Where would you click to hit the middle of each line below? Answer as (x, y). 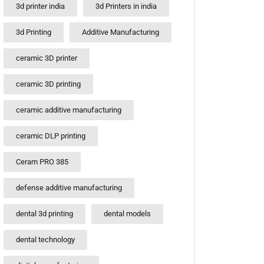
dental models (127, 213)
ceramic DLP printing (51, 136)
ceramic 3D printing (48, 84)
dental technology (45, 239)
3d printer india (40, 6)
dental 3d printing (44, 213)
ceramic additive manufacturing (69, 110)
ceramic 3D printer (47, 58)
